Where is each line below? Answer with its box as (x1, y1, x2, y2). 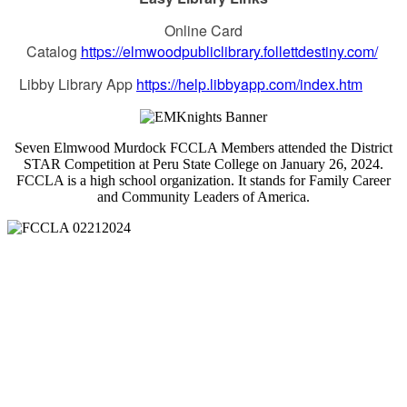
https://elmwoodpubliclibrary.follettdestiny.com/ (80, 40, 378, 62)
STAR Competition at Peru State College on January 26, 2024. (24, 155, 383, 172)
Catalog (25, 40, 81, 62)
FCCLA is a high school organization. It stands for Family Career (16, 172, 391, 188)
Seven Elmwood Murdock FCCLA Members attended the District (15, 139, 392, 155)
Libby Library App (19, 73, 136, 94)
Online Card (164, 19, 243, 41)
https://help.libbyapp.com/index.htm (136, 73, 362, 94)
